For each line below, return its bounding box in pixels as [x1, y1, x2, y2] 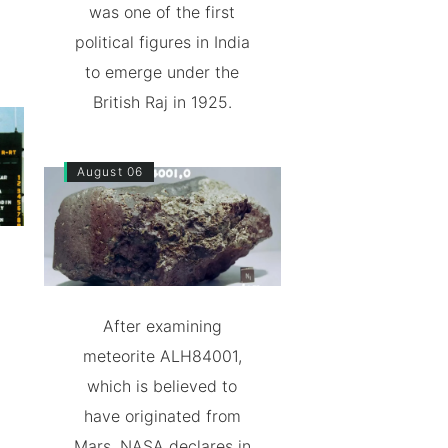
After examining [102, 315, 222, 336]
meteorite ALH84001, [82, 345, 242, 366]
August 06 [76, 164, 144, 179]
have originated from [83, 405, 241, 426]
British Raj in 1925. [92, 92, 232, 112]
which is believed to [87, 375, 238, 396]
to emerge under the [85, 62, 240, 82]
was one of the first [89, 2, 236, 22]
